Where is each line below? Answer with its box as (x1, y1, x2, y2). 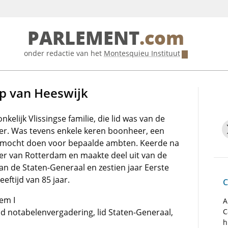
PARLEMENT (27, 27, 139, 49)
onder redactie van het (23, 48, 104, 58)
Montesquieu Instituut (103, 48, 180, 58)
